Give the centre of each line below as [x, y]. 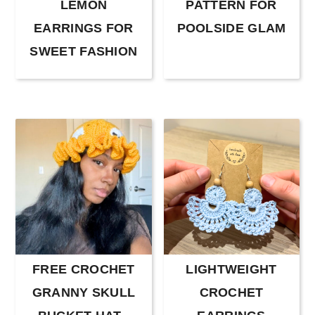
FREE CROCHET [84, 270]
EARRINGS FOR [84, 28]
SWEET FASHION [84, 52]
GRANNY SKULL [84, 293]
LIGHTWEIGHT [231, 270]
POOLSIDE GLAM [231, 28]
